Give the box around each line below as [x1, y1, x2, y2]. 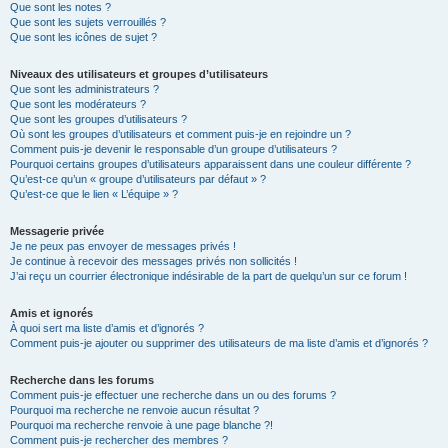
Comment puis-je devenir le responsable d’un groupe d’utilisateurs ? [10, 143, 337, 155]
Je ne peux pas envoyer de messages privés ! [10, 240, 236, 252]
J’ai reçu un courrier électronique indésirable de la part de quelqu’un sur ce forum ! [10, 270, 407, 282]
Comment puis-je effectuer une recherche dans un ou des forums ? [10, 389, 336, 401]
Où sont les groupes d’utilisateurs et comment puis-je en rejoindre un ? [10, 128, 351, 140]
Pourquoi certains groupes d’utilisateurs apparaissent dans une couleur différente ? [10, 158, 411, 170]
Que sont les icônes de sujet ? [10, 31, 157, 43]
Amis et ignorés [10, 307, 93, 319]
